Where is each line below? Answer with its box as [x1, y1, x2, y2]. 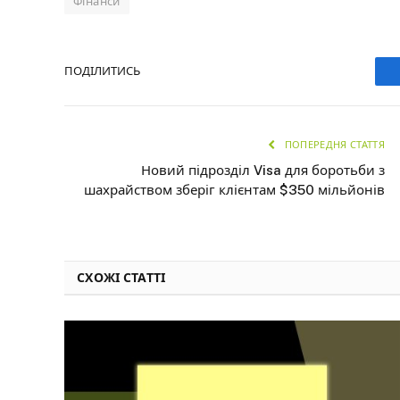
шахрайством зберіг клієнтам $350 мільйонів [84, 181, 385, 197]
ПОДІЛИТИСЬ [64, 64, 140, 79]
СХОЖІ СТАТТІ [77, 270, 166, 285]
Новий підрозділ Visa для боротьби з [141, 162, 385, 178]
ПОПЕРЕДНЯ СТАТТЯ [281, 138, 385, 150]
